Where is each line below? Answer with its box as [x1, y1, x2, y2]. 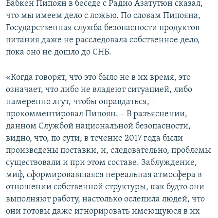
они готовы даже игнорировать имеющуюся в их [6, 207, 200, 217]
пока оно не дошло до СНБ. [6, 48, 111, 57]
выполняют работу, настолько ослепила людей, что [6, 195, 205, 204]
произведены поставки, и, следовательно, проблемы [6, 146, 211, 156]
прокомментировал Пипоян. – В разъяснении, [6, 109, 187, 119]
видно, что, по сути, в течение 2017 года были [6, 134, 183, 144]
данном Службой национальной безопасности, [6, 122, 191, 131]
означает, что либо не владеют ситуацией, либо [6, 85, 192, 95]
